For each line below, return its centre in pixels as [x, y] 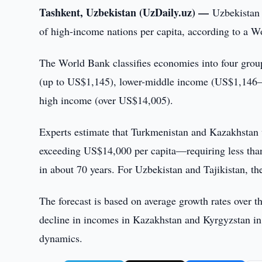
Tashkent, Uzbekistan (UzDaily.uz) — [126, 12]
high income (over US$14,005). [106, 100]
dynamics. [61, 238]
